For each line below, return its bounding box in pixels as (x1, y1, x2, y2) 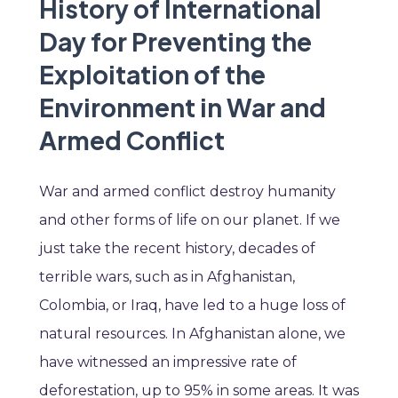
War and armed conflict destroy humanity (39, 183, 336, 201)
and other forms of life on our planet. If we (39, 211, 340, 229)
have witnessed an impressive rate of (39, 354, 297, 371)
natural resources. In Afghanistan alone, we (39, 325, 346, 343)
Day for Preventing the (39, 26, 312, 58)
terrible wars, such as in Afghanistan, (39, 268, 295, 286)
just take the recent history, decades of (39, 240, 315, 258)
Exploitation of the (39, 59, 266, 91)
